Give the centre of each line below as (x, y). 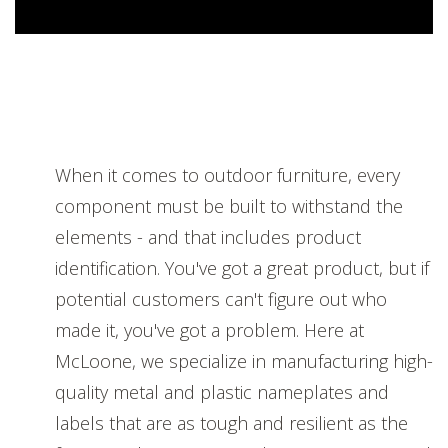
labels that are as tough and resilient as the (231, 422)
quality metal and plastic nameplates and (222, 391)
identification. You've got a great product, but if (242, 267)
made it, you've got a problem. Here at (209, 329)
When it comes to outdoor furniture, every (227, 174)
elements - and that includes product (208, 236)
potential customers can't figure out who (221, 298)
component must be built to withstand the (229, 205)
